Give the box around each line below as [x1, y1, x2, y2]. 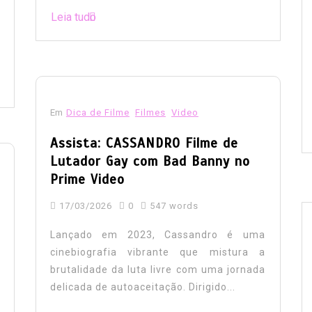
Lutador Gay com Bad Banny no [49, 153, 250, 169]
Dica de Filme [65, 107, 130, 118]
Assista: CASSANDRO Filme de [49, 134, 238, 151]
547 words [146, 200, 198, 211]
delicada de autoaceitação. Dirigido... [49, 281, 235, 292]
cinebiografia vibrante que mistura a [49, 246, 265, 258]
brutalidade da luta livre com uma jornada [49, 263, 265, 275]
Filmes [134, 107, 166, 118]
